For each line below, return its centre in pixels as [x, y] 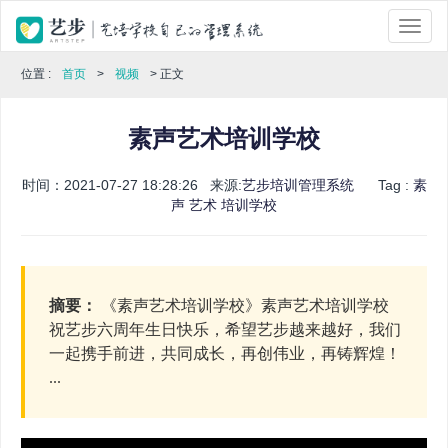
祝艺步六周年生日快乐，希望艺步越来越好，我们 [225, 329]
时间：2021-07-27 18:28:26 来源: [131, 185]
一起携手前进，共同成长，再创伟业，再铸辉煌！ [225, 353]
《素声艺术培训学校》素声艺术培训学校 [243, 305]
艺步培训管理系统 [297, 185]
